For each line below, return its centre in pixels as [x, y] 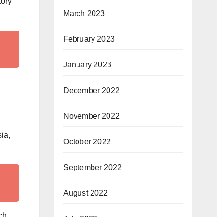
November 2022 [92, 116]
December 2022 [92, 90]
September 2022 [93, 167]
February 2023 [89, 39]
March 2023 [84, 13]
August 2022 [85, 193]
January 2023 [87, 65]
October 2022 [87, 142]
